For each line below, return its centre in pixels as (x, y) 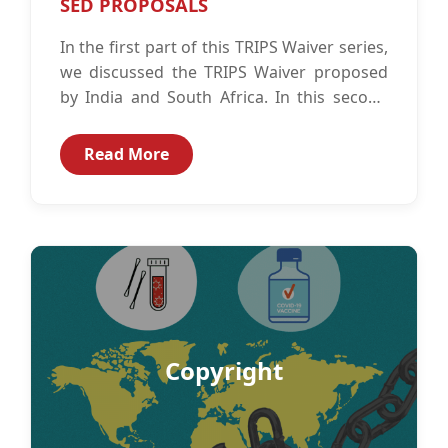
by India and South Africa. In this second (223, 97)
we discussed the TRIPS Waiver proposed (223, 72)
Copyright (224, 371)
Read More (126, 154)
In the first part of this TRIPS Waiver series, (223, 47)
